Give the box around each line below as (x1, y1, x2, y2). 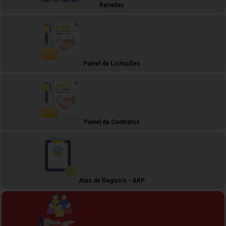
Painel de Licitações (83, 60, 141, 67)
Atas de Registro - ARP (79, 177, 145, 184)
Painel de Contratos (84, 119, 140, 126)
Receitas (99, 2, 125, 9)
